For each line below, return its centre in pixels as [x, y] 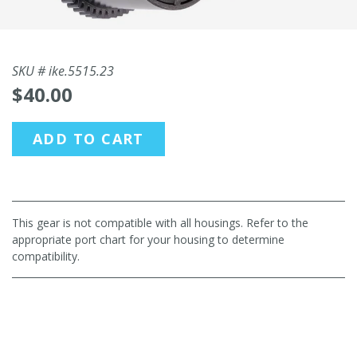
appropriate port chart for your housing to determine [148, 239]
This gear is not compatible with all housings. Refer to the [160, 223]
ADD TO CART [88, 139]
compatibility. [46, 256]
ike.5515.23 [81, 71]
